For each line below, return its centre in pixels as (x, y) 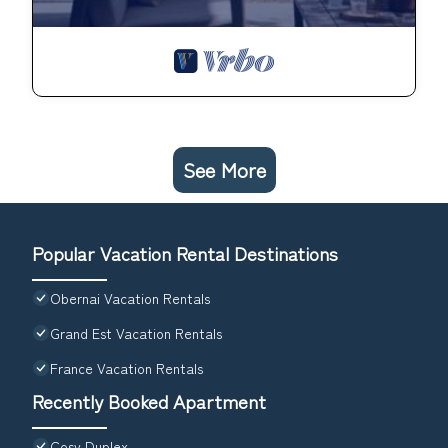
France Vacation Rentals (126, 368)
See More (224, 170)
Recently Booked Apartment (149, 401)
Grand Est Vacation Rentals (136, 333)
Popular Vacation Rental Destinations (185, 253)
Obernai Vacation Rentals (130, 298)
